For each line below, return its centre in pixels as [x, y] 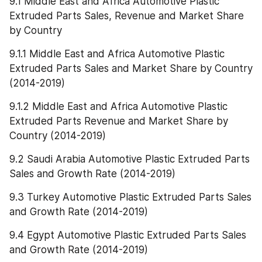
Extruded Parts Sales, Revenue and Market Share [127, 15]
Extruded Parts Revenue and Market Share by [119, 121]
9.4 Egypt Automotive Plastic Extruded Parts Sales [128, 235]
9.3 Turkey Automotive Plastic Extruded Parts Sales [130, 197]
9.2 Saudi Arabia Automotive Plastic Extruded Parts [130, 159]
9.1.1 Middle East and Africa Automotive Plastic [117, 54]
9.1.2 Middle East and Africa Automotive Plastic [118, 106]
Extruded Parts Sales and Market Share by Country [131, 68]
